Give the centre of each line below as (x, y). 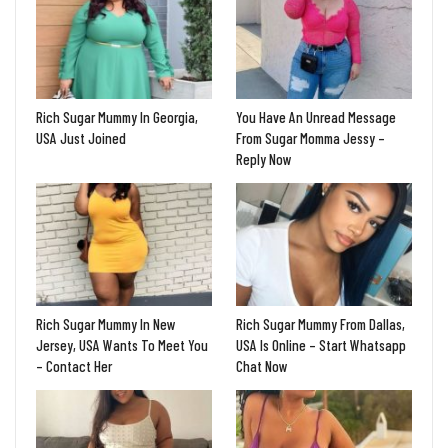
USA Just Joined (81, 137)
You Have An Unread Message (316, 116)
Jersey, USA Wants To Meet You (122, 345)
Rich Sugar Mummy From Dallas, (320, 324)
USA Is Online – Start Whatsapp (321, 345)
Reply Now (264, 158)
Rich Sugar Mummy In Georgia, (117, 116)
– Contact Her (74, 366)
